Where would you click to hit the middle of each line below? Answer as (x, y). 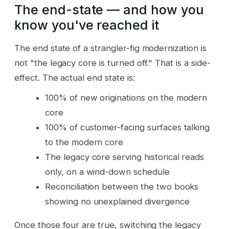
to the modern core (84, 142)
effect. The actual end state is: (75, 78)
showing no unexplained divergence (117, 202)
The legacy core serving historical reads (125, 157)
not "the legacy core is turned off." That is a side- (112, 63)
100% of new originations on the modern (126, 98)
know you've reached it (87, 25)
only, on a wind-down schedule (107, 172)
